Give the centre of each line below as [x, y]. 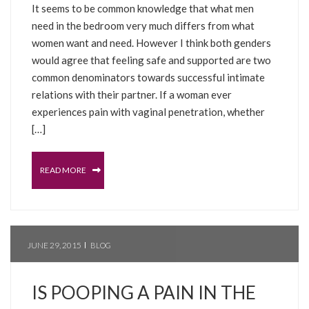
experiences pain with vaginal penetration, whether [148, 112]
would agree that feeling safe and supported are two [151, 60]
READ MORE [64, 170]
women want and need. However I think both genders [151, 43]
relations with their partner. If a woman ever [132, 94]
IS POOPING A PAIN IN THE [144, 292]
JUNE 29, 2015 [54, 245]
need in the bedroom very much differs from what [143, 26]
